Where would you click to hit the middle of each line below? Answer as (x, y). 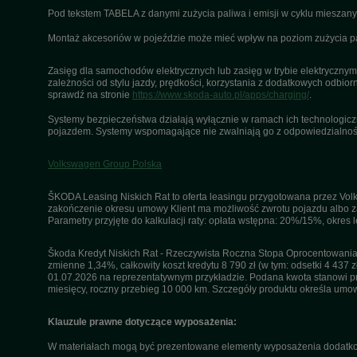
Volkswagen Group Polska (105, 165)
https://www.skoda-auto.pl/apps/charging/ (221, 95)
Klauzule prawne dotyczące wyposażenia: (142, 322)
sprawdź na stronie (90, 95)
